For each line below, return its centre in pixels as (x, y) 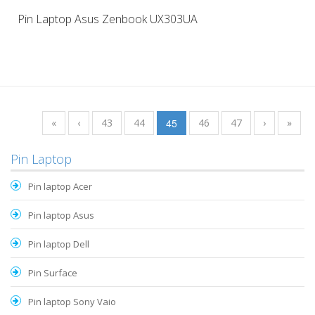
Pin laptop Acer (60, 187)
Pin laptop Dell (59, 244)
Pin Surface (53, 273)
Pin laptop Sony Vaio (72, 302)
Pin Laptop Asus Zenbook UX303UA (108, 19)
